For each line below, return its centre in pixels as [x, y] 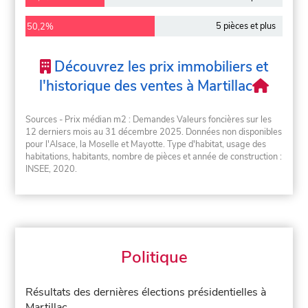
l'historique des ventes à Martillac [146, 86]
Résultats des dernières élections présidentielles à [146, 292]
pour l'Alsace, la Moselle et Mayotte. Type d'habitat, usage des [146, 145]
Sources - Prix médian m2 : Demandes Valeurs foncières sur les [149, 120]
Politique [154, 257]
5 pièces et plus [245, 26]
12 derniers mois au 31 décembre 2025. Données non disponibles [154, 132]
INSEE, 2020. [52, 169]
